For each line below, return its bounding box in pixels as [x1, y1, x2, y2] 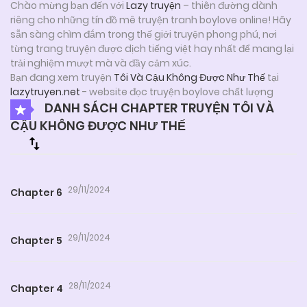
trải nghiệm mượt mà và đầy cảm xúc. [10, 56, 191, 70]
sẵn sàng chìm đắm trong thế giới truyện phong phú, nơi [10, 27, 277, 41]
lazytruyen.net [10, 84, 80, 99]
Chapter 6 [10, 185, 62, 199]
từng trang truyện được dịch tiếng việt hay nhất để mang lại [10, 41, 294, 56]
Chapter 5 [10, 233, 62, 247]
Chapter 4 [10, 281, 63, 295]
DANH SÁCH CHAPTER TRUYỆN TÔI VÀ [42, 99, 274, 116]
